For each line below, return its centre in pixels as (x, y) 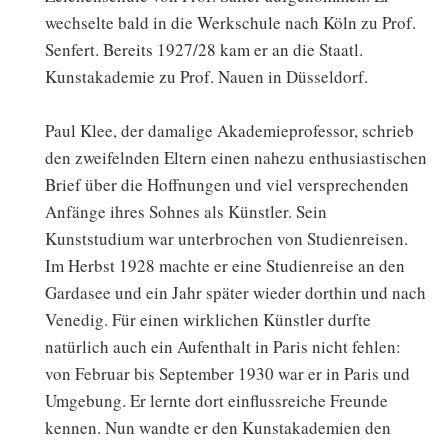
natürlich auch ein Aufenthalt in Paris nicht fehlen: (223, 347)
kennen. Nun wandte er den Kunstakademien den (218, 428)
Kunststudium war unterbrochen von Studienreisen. (226, 239)
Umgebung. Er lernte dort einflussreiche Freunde (216, 401)
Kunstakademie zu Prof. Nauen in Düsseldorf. (206, 76)
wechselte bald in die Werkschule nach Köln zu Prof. (230, 22)
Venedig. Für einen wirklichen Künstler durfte (208, 320)
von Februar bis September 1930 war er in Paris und (227, 374)
